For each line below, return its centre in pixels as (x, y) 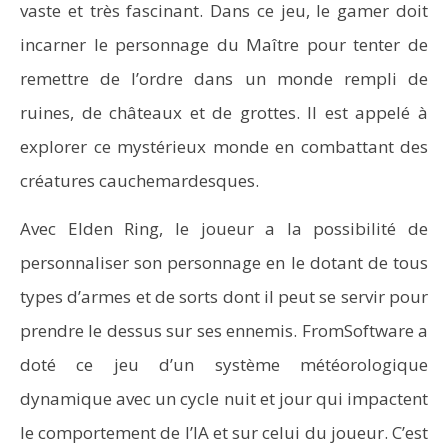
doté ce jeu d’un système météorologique (224, 364)
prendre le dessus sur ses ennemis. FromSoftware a (224, 330)
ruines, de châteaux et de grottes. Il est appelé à (224, 112)
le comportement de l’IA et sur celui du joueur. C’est (224, 432)
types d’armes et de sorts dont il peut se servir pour (224, 296)
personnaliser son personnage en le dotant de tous (224, 262)
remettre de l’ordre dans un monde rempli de (224, 78)
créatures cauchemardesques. (139, 180)
